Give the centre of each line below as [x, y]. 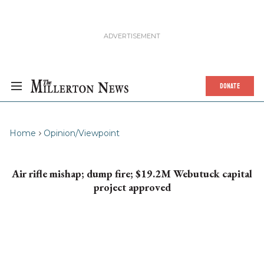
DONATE [230, 86]
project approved [132, 187]
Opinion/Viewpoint [82, 133]
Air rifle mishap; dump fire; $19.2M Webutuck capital [132, 174]
